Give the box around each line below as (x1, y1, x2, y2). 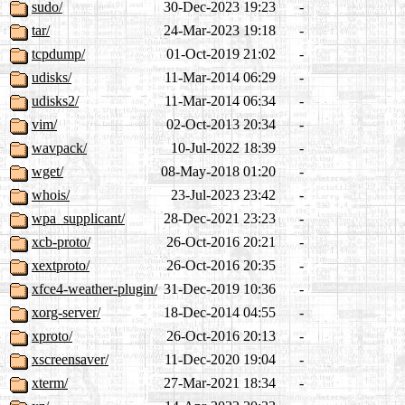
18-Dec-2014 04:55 (164, 305, 276, 321)
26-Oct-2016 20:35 (166, 258, 276, 274)
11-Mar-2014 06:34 (165, 93, 276, 109)
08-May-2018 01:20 (161, 164, 276, 180)
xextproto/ (32, 258, 89, 274)
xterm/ (32, 375, 68, 391)
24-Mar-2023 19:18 (164, 23, 276, 39)
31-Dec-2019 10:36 (164, 281, 276, 297)
